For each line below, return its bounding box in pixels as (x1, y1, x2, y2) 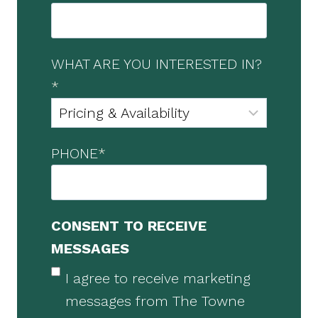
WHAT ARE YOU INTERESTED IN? (51, 55, 262, 73)
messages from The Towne (65, 292, 245, 310)
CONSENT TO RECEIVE (51, 217, 207, 235)
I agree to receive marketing (65, 270, 251, 287)
